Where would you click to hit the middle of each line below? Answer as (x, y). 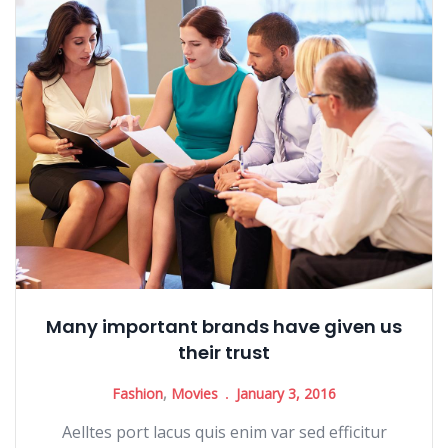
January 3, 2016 (286, 393)
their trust (224, 352)
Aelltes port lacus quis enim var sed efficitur (224, 431)
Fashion (137, 393)
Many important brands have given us (224, 326)
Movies (194, 393)
